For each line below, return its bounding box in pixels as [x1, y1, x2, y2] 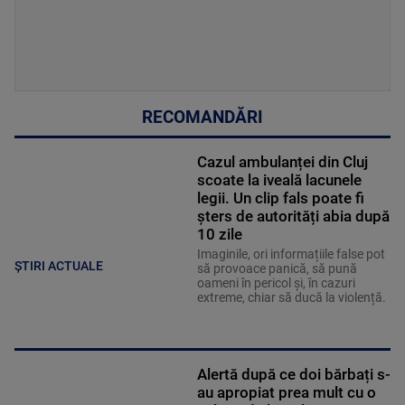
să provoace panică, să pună [196, 260, 357, 276]
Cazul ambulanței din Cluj [196, 152, 368, 171]
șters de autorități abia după [196, 206, 390, 225]
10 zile [196, 224, 242, 243]
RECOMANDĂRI [142, 107, 263, 127]
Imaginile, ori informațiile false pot [196, 246, 385, 261]
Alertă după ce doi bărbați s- [196, 364, 391, 383]
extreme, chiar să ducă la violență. [196, 289, 389, 305]
